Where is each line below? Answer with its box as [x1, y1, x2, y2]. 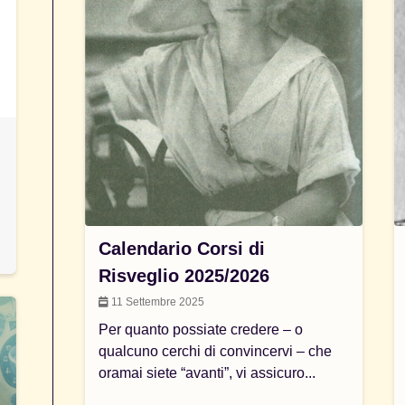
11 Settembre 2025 [108, 296, 205, 308]
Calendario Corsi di [99, 239, 266, 259]
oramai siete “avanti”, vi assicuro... [99, 365, 316, 381]
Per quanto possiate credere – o [99, 322, 304, 337]
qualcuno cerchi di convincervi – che [99, 344, 333, 359]
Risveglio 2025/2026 [99, 266, 270, 286]
